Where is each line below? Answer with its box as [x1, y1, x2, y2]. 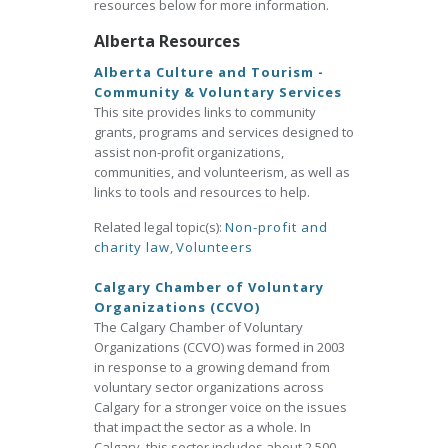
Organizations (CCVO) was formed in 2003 [94, 338, 345, 356]
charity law [94, 238, 170, 256]
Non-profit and [225, 218, 328, 236]
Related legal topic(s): [94, 218, 225, 236]
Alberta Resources [94, 30, 240, 52]
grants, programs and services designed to [94, 123, 354, 141]
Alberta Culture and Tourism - [94, 63, 324, 81]
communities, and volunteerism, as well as [94, 163, 350, 181]
